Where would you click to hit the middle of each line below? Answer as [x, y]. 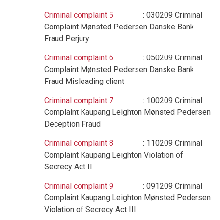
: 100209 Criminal [158, 100]
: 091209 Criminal [158, 186]
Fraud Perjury [67, 39]
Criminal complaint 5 [79, 15]
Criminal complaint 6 [79, 58]
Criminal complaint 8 [79, 143]
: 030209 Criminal [158, 15]
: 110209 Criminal [158, 143]
